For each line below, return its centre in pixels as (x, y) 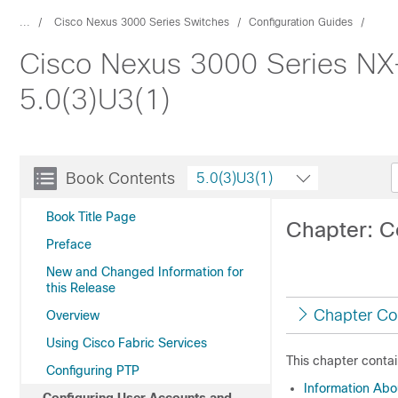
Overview (73, 315)
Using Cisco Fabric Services (127, 343)
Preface (69, 244)
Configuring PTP (93, 370)
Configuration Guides (301, 22)
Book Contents (120, 179)
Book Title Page (91, 217)
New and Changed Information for (145, 272)
